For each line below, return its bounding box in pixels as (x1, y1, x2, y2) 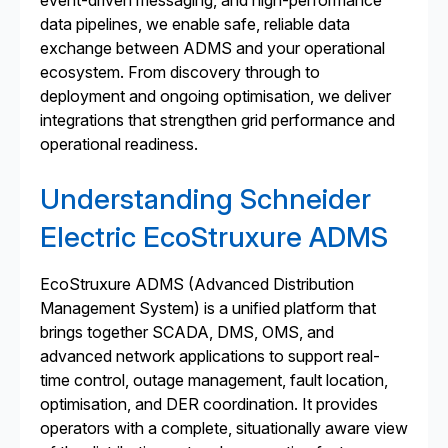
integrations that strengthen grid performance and (40, 110, 395, 130)
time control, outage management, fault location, (40, 370, 388, 390)
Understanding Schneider (40, 182, 371, 216)
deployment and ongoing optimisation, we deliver (40, 86, 391, 106)
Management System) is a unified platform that (40, 298, 376, 318)
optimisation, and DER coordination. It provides (40, 394, 378, 414)
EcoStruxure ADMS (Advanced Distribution (40, 274, 354, 294)
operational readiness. (40, 134, 198, 154)
